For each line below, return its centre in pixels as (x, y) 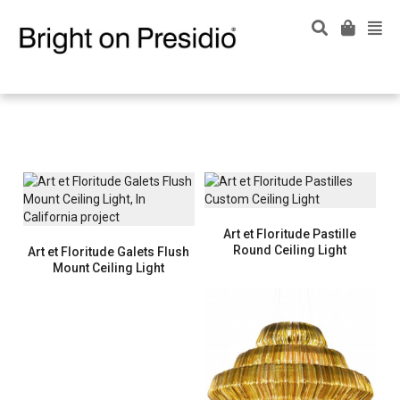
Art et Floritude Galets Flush (109, 252)
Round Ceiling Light (290, 250)
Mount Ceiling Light (109, 268)
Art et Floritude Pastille (290, 234)
